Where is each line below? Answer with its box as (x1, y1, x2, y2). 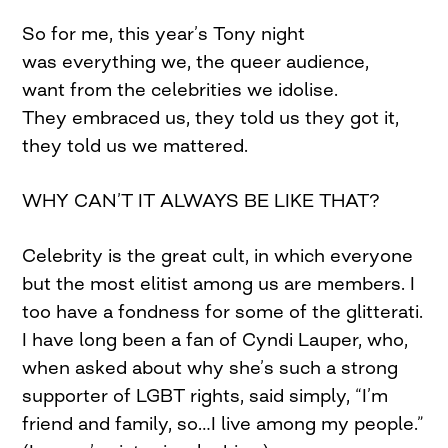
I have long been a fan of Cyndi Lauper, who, (22, 328, 409, 350)
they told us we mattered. (22, 134, 249, 156)
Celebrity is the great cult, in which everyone (22, 244, 414, 266)
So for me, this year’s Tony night (22, 22, 306, 44)
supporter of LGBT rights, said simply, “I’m (22, 384, 389, 406)
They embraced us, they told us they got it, (22, 106, 400, 128)
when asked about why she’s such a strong (22, 356, 399, 378)
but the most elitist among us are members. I (22, 272, 416, 294)
